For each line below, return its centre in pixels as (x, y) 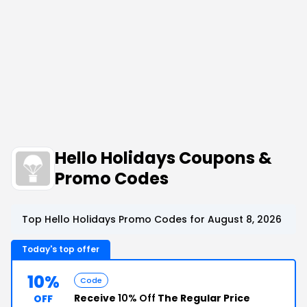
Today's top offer (61, 249)
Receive (96, 298)
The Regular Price (203, 298)
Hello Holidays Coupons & (163, 158)
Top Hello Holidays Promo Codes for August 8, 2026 (152, 219)
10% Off (137, 298)
